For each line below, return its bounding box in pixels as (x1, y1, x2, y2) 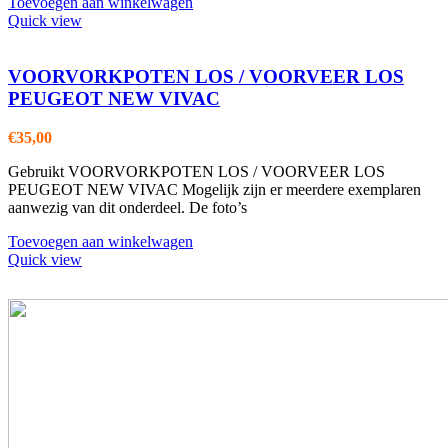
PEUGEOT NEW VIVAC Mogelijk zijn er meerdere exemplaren (8, 181, 421, 199)
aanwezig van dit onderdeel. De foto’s (8, 199, 247, 217)
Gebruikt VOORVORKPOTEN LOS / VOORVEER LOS (8, 163, 385, 181)
